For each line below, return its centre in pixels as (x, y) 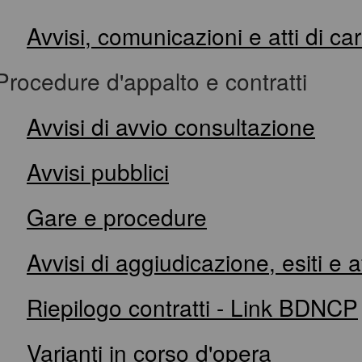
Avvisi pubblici (98, 171)
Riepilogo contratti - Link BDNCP (192, 307)
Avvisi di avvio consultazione (171, 126)
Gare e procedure (117, 216)
